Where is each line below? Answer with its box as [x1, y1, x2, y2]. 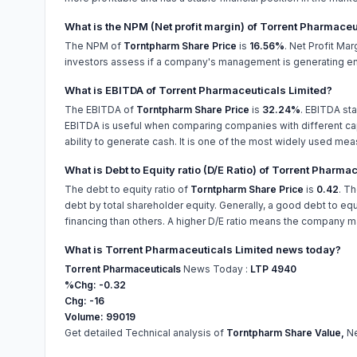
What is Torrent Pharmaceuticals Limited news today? [65, 243, 341, 256]
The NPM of [65, 40, 124, 52]
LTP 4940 [250, 263, 296, 275]
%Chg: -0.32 [65, 279, 126, 291]
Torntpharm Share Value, [226, 327, 344, 339]
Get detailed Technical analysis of [65, 327, 226, 339]
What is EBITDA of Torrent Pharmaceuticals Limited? [65, 84, 332, 96]
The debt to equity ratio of [65, 183, 190, 195]
